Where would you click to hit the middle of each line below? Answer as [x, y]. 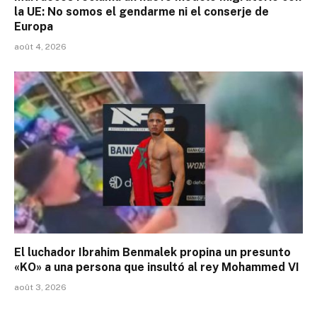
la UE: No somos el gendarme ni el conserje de [142, 11]
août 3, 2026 [40, 288]
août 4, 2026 [40, 46]
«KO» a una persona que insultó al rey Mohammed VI [157, 267]
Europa [34, 26]
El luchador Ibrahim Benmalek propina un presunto [152, 253]
